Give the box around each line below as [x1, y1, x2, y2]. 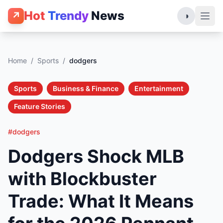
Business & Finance [53, 84, 118, 93]
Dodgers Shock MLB [8, 145, 184, 167]
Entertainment [134, 84, 183, 93]
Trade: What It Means [8, 190, 194, 212]
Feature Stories [14, 102, 65, 111]
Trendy [48, 8, 89, 23]
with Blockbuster [8, 168, 157, 190]
